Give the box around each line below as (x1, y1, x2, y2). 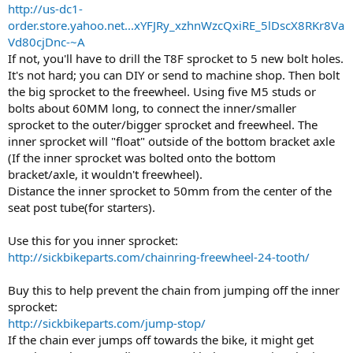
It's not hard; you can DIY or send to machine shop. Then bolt (8, 66, 340, 83)
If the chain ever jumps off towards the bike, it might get (8, 331, 314, 347)
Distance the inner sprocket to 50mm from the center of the (8, 182, 332, 199)
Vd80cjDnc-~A (8, 33, 85, 50)
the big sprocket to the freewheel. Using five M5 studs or (8, 83, 316, 99)
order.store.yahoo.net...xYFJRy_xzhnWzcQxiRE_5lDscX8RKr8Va (8, 17, 344, 33)
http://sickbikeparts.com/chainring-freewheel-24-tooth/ (8, 248, 310, 265)
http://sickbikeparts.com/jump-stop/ (8, 314, 206, 331)
